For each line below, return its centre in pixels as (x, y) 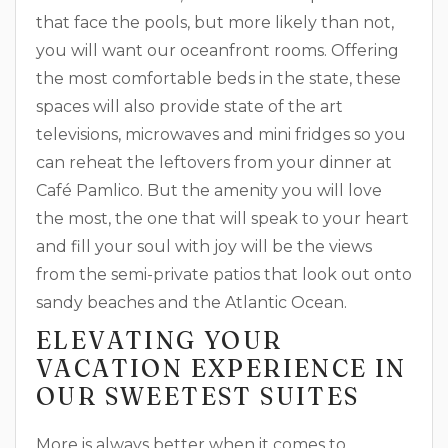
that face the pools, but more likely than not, (215, 22)
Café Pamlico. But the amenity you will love (209, 190)
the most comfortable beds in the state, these (218, 78)
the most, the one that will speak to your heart (222, 218)
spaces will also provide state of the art (189, 106)
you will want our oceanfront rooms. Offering (217, 50)
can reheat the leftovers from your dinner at (214, 162)
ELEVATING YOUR (159, 340)
